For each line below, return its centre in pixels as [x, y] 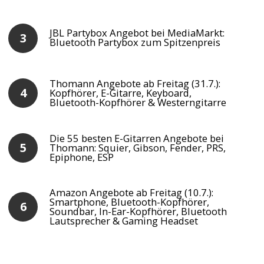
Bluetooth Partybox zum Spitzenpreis [135, 42]
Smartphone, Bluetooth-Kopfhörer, [130, 202]
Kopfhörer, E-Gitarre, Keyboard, [121, 93]
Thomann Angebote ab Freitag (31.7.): [135, 83]
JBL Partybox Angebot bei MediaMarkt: [137, 33]
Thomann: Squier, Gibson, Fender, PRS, [138, 147]
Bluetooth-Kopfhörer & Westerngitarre [138, 102]
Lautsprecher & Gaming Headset [124, 220]
